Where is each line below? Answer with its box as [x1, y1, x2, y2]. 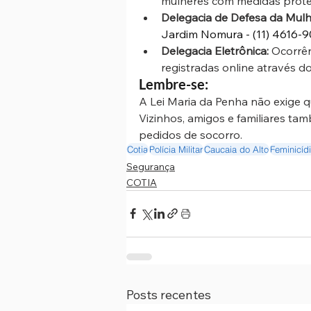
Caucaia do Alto [204, 143, 269, 155]
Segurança [126, 160, 175, 173]
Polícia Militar [149, 143, 203, 155]
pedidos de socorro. [139, 127, 242, 142]
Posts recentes [126, 286, 211, 303]
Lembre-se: [139, 75, 211, 92]
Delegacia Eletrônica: [161, 43, 269, 58]
